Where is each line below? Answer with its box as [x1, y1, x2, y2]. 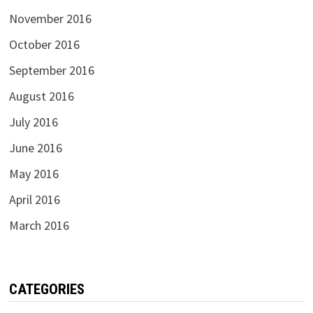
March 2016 [8, 217, 69, 234]
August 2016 [8, 88, 74, 105]
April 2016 [8, 191, 60, 208]
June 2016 [8, 140, 62, 156]
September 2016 [8, 62, 94, 79]
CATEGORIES [8, 281, 85, 298]
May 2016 [8, 166, 59, 182]
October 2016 [8, 36, 80, 53]
